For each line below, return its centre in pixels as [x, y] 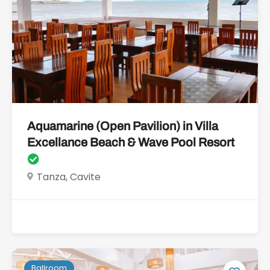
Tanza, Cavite [69, 177]
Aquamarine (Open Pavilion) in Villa [123, 126]
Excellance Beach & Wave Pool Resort [131, 142]
